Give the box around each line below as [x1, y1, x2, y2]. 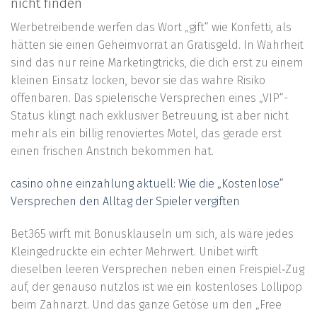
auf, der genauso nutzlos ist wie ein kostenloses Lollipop [11, 279, 302, 294]
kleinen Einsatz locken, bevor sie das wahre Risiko [11, 74, 265, 88]
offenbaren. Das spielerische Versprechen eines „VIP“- [11, 91, 288, 105]
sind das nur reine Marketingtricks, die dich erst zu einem [11, 56, 304, 70]
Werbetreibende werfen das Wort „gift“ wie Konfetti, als [11, 21, 292, 35]
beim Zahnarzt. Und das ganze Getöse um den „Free [11, 297, 282, 311]
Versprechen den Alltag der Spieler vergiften [11, 195, 240, 209]
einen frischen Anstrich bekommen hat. [11, 144, 214, 158]
